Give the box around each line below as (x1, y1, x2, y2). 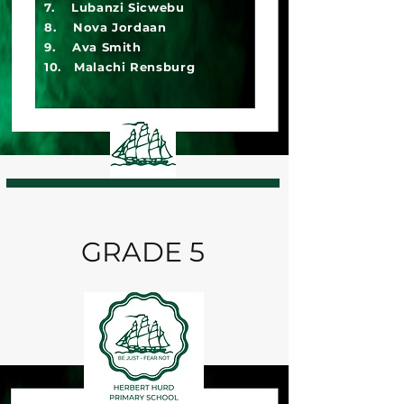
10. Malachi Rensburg (44, 60, 196, 74)
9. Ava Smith (44, 40, 142, 54)
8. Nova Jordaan (44, 20, 167, 34)
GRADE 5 (80, 235, 205, 269)
